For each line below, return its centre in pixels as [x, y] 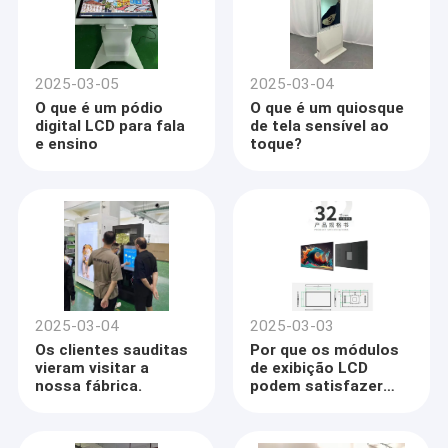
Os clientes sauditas [112, 350]
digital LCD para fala [110, 126]
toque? [276, 144]
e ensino [67, 144]
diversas [282, 422]
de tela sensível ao [320, 126]
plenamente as [305, 404]
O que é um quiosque [327, 108]
